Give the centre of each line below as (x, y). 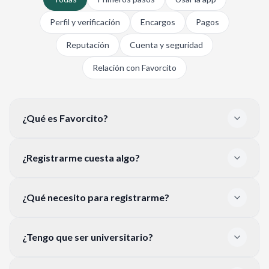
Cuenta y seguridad (166, 44)
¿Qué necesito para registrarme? (96, 197)
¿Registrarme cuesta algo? (81, 157)
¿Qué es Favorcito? (65, 118)
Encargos (158, 22)
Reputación (88, 44)
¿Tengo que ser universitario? (88, 237)
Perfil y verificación (85, 22)
